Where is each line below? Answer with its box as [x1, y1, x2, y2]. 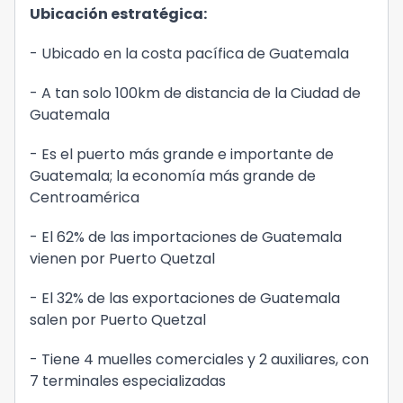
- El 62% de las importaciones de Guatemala [30, 227, 342, 247]
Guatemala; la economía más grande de [30, 166, 316, 186]
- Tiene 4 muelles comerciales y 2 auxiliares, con [30, 349, 369, 370]
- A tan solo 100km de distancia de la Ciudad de [30, 83, 361, 103]
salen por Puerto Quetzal [30, 309, 210, 330]
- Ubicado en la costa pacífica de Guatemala [30, 43, 353, 64]
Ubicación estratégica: [30, 4, 210, 24]
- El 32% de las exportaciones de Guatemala [30, 288, 340, 309]
